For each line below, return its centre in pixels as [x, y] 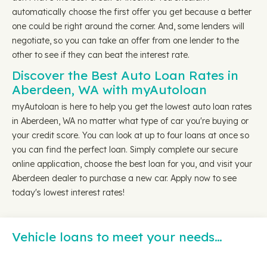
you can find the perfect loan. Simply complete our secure [125, 150]
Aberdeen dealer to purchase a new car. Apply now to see [124, 178]
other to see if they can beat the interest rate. [101, 55]
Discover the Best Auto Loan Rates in [125, 75]
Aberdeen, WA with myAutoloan [109, 89]
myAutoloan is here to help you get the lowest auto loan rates [132, 107]
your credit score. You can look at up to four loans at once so [131, 135]
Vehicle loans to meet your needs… [117, 237]
